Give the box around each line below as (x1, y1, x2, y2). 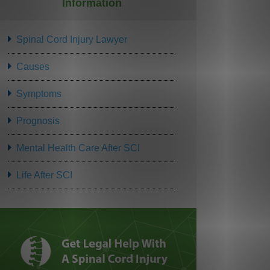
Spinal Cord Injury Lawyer (16, 34, 127, 45)
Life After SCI (16, 170, 72, 181)
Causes (16, 61, 49, 72)
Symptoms (16, 89, 61, 99)
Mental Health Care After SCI (16, 143, 140, 154)
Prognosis (16, 116, 60, 127)
